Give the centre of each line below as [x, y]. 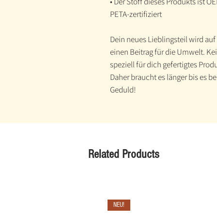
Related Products [124, 154]
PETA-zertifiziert [136, 14]
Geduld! [123, 90]
